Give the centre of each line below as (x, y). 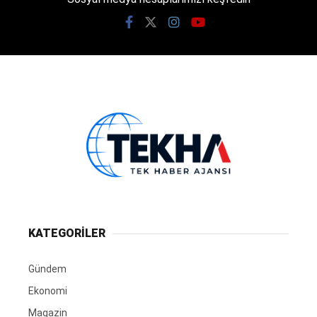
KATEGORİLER (67, 234)
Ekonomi (48, 291)
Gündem (47, 269)
